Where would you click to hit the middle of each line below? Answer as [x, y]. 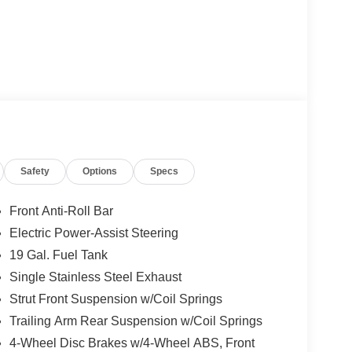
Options [100, 171]
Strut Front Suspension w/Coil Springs [115, 299]
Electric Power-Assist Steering [93, 233]
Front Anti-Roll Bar [61, 211]
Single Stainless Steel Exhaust [95, 277]
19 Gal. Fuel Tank [58, 255]
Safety [35, 171]
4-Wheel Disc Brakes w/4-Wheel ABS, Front [132, 343]
